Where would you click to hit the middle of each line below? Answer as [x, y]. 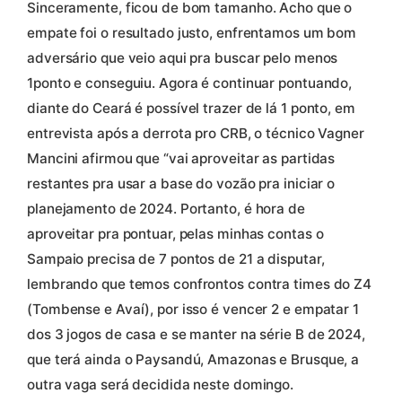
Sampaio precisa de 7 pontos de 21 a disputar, [176, 259]
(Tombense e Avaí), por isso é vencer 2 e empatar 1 [193, 310]
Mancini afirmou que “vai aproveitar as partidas [181, 159]
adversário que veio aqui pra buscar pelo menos [183, 58]
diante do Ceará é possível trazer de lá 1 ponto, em [191, 109]
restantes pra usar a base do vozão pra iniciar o [181, 184]
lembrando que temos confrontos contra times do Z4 [200, 284]
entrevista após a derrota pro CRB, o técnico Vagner [196, 134]
